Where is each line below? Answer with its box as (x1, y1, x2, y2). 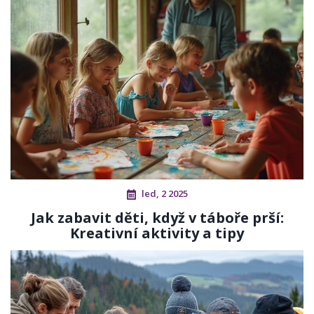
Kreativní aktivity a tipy (70, 224, 244, 243)
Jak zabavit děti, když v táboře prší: (30, 208, 284, 228)
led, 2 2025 (141, 187, 188, 200)
